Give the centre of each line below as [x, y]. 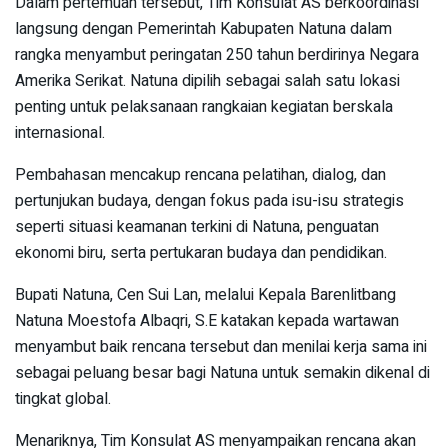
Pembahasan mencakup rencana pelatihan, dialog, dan [200, 174]
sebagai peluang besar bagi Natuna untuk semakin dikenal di [222, 372]
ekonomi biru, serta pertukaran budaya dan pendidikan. [201, 252]
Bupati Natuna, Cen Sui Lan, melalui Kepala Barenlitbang [205, 294]
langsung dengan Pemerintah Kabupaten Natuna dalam [203, 28]
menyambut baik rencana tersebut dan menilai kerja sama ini [221, 346]
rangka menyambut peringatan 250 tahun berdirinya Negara [217, 54]
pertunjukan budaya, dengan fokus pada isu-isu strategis [209, 200]
